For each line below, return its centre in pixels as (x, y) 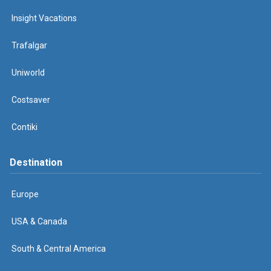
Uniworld (28, 73)
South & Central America (59, 249)
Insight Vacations (44, 18)
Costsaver (31, 100)
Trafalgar (29, 45)
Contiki (24, 127)
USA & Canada (39, 221)
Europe (25, 194)
